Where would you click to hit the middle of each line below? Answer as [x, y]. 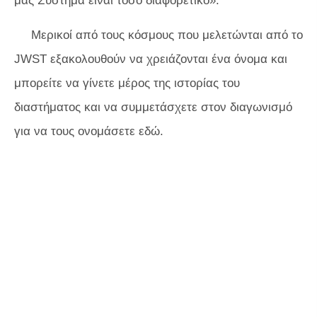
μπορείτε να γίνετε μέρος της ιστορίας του [127, 83]
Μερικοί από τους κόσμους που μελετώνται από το [167, 35]
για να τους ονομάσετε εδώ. [89, 132]
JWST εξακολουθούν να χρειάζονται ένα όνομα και [151, 59]
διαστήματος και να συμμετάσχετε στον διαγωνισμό [153, 108]
